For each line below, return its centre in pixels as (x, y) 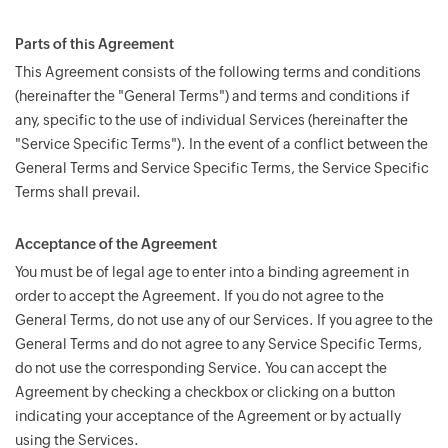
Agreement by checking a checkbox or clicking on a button (205, 392)
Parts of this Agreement (94, 44)
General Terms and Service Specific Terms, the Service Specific (222, 168)
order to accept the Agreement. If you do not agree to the (199, 296)
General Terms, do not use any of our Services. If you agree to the (224, 320)
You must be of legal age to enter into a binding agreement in (212, 272)
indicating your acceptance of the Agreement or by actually (208, 416)
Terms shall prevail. (78, 192)
